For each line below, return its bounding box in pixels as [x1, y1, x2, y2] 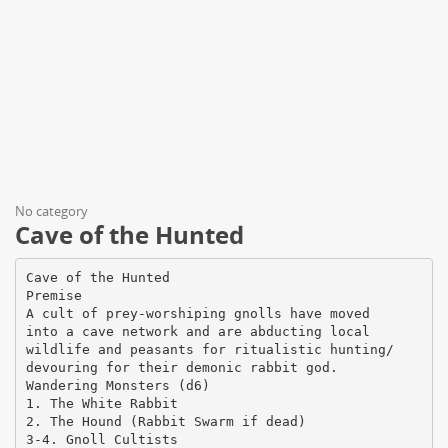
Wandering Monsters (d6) [25, 377, 210, 393]
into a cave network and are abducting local [25, 323, 370, 339]
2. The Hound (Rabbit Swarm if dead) [25, 413, 306, 429]
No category [15, 202, 88, 220]
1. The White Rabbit [25, 395, 178, 411]
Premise [25, 287, 82, 303]
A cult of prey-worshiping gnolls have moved [25, 305, 370, 321]
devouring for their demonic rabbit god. [25, 359, 338, 375]
